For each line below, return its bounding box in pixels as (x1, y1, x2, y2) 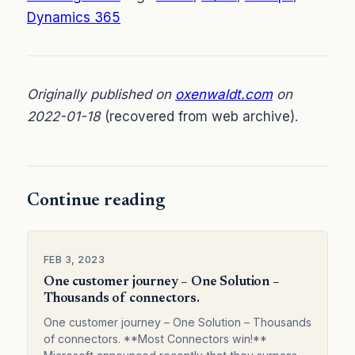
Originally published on (27, 86, 175, 102)
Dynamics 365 (27, 9, 120, 25)
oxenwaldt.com (175, 86, 273, 102)
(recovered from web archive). (101, 108, 298, 124)
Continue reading (27, 192, 165, 210)
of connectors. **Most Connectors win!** (44, 331, 267, 345)
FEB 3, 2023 (44, 253, 105, 265)
